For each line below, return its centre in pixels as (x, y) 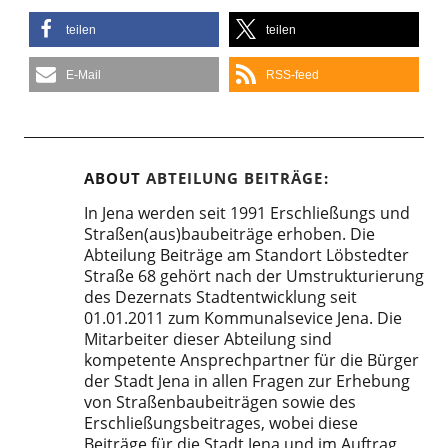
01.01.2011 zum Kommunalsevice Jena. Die (242, 318)
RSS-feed (292, 75)
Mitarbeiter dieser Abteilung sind (207, 339)
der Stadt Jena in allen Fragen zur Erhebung (246, 381)
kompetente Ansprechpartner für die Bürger (251, 360)
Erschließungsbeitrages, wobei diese (220, 423)
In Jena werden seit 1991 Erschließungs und (246, 213)
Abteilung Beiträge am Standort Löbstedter (246, 255)
